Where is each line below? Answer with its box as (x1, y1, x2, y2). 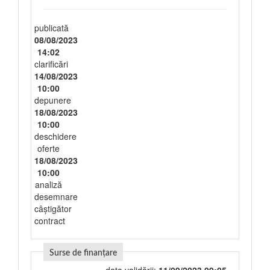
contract (34, 215, 65, 227)
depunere (34, 94, 71, 106)
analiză (34, 178, 62, 190)
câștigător (34, 202, 72, 215)
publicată (34, 22, 69, 34)
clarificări (34, 58, 68, 70)
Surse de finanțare (49, 249, 117, 257)
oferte (37, 142, 60, 154)
